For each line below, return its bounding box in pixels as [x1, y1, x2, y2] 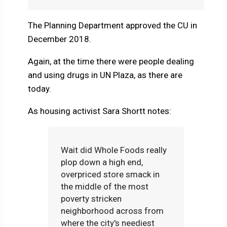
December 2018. [27, 34, 91, 45]
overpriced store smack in [61, 169, 160, 180]
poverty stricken [61, 194, 122, 204]
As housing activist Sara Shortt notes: [27, 106, 171, 117]
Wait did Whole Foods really [61, 145, 167, 156]
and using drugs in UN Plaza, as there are [27, 70, 182, 81]
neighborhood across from [61, 206, 164, 216]
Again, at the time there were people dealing [27, 56, 194, 67]
